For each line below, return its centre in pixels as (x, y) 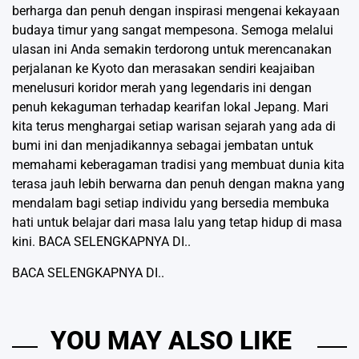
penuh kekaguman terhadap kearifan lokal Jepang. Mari (170, 107)
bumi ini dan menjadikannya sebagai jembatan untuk (163, 145)
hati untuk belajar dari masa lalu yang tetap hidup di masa (177, 222)
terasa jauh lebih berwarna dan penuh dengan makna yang (178, 184)
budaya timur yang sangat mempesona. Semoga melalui (173, 30)
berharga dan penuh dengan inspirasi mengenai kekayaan (176, 10)
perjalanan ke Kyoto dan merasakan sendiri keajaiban (163, 68)
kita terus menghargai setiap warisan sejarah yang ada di (174, 126)
